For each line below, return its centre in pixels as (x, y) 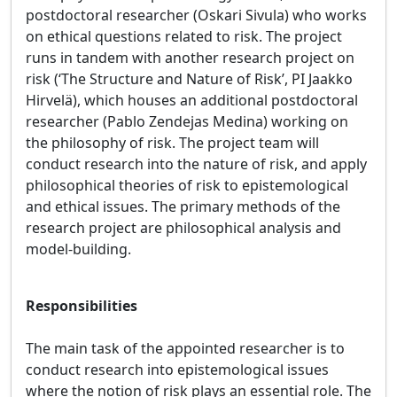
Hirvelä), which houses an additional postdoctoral (192, 100)
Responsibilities (82, 306)
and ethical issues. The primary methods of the (183, 206)
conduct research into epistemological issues (177, 370)
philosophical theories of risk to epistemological (187, 185)
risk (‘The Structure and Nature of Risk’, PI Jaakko (189, 79)
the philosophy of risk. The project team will (172, 143)
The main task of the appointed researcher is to (185, 348)
